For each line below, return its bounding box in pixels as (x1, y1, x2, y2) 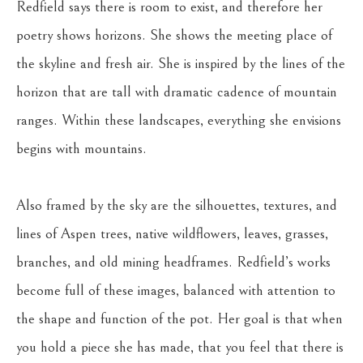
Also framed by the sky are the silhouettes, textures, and (16, 197, 337, 214)
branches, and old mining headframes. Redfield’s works (16, 254, 331, 271)
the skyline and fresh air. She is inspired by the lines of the (16, 55, 345, 72)
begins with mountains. (16, 140, 147, 157)
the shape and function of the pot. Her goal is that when (16, 310, 343, 327)
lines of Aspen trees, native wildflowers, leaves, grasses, (16, 225, 328, 242)
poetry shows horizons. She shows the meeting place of (16, 27, 332, 44)
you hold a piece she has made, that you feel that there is (16, 339, 344, 356)
